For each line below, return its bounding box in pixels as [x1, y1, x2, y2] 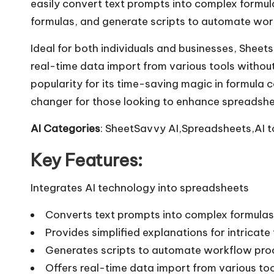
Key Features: [31, 149, 143, 171]
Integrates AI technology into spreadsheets [31, 180, 249, 194]
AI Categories [31, 121, 100, 135]
